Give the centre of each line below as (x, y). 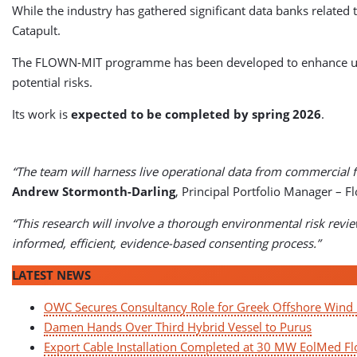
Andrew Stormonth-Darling (94, 191)
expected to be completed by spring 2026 (196, 114)
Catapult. (36, 30)
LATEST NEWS (51, 275)
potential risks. (52, 82)
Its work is (41, 114)
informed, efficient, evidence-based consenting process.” (166, 243)
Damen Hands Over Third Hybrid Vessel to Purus (178, 327)
